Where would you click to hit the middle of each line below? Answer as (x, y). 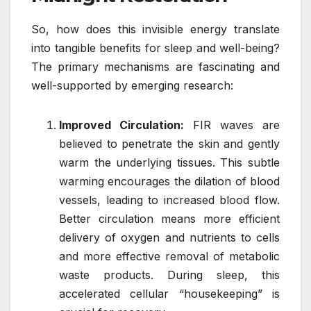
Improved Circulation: (121, 125)
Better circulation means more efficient (169, 218)
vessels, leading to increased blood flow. (169, 200)
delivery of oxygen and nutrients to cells (169, 237)
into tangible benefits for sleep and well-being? (155, 48)
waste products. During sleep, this (169, 275)
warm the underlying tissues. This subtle (169, 162)
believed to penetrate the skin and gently (169, 143)
